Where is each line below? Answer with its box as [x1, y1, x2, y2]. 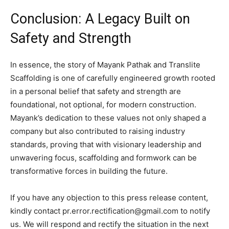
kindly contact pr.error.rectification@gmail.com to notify [10, 205, 210, 216]
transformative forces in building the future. [10, 166, 168, 176]
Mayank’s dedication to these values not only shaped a [10, 112, 206, 123]
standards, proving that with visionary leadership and [10, 139, 201, 149]
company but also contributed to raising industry [10, 126, 185, 136]
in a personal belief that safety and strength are [10, 86, 181, 96]
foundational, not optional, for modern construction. [10, 99, 196, 109]
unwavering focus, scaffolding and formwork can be [10, 152, 197, 163]
